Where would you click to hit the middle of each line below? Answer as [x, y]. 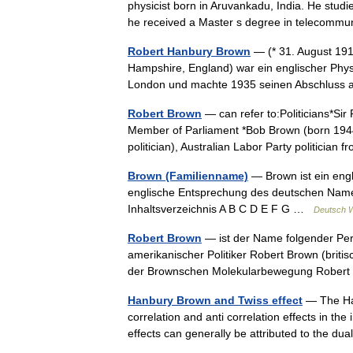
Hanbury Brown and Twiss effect [215, 300]
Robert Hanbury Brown [189, 51]
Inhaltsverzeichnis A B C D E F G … [221, 209]
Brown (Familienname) [188, 176]
